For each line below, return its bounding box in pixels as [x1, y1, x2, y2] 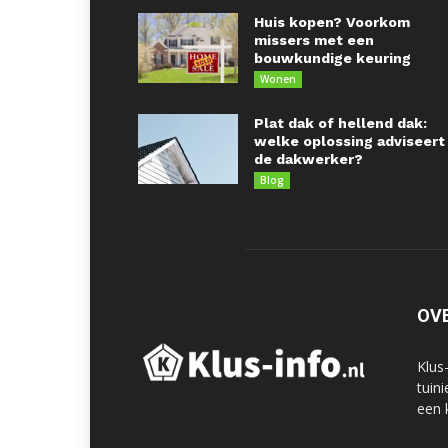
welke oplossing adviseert [254, 133, 445, 149]
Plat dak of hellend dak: [254, 115, 427, 131]
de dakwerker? [254, 151, 363, 167]
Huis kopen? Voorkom [254, 14, 410, 30]
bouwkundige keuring [254, 50, 411, 66]
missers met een [254, 32, 374, 48]
